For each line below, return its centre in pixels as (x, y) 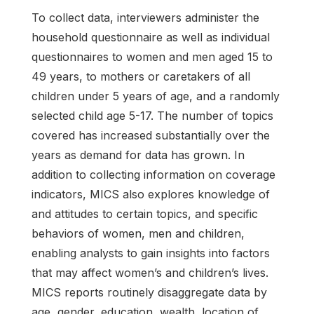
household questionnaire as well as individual (151, 37)
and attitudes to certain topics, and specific (145, 213)
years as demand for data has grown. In (138, 155)
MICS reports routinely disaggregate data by (149, 292)
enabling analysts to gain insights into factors (151, 253)
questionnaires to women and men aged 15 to (152, 56)
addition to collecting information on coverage (153, 174)
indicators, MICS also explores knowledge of (151, 194)
